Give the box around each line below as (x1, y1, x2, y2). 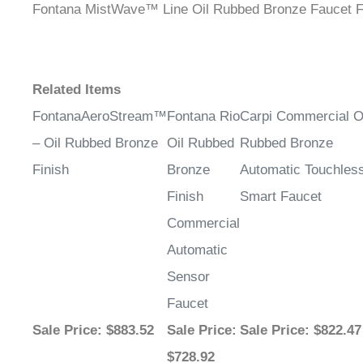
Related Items (32, 64, 121, 80)
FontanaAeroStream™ (32, 91, 167, 107)
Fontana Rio (167, 91, 240, 107)
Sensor (167, 251, 210, 267)
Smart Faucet (240, 171, 322, 187)
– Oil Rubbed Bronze (32, 117, 158, 134)
